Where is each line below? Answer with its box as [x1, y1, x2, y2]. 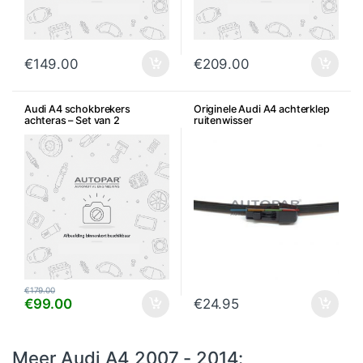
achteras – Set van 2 [23, 114, 120, 127]
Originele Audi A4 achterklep [193, 103, 330, 116]
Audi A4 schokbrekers [23, 103, 130, 116]
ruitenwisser [193, 114, 254, 127]
